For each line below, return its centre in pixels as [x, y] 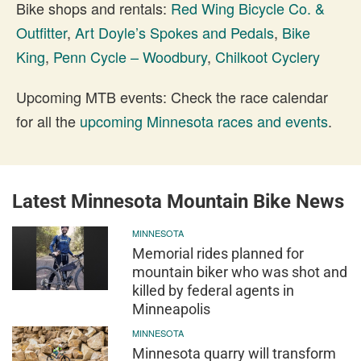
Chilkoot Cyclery [268, 56]
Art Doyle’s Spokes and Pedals [174, 32]
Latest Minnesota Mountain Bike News [178, 201]
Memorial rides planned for [218, 253]
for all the [48, 120]
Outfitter [41, 32]
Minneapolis [172, 309]
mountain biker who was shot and [240, 272]
